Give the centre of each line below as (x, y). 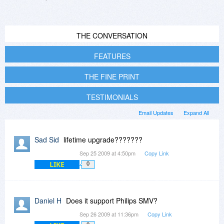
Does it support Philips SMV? (112, 200)
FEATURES (112, 56)
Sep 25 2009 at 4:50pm (108, 153)
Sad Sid (47, 139)
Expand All (196, 112)
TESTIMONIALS (112, 97)
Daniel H (48, 200)
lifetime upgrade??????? (103, 139)
